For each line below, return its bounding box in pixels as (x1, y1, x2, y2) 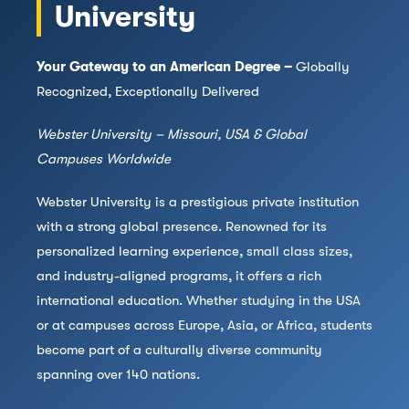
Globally (292, 58, 350, 76)
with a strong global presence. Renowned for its (37, 218, 327, 236)
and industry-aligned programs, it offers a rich (37, 267, 321, 285)
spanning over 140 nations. (37, 366, 200, 383)
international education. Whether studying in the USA (37, 292, 361, 309)
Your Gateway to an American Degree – (37, 58, 292, 76)
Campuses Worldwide (37, 151, 171, 168)
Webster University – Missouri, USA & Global (37, 126, 307, 143)
